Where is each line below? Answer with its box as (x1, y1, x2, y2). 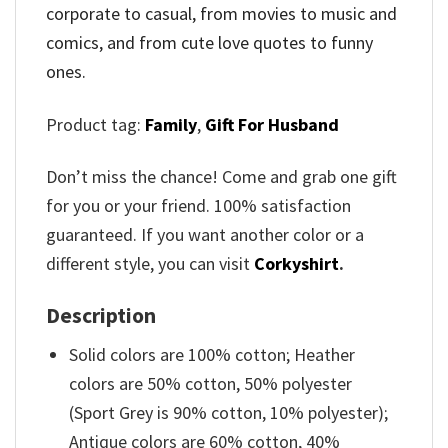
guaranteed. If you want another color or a (46, 223, 364, 247)
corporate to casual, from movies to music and (46, 2, 397, 26)
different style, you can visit (46, 252, 254, 276)
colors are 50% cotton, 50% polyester (69, 372, 353, 396)
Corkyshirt (254, 252, 339, 276)
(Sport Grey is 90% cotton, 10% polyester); (69, 401, 389, 425)
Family (145, 112, 197, 136)
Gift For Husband (205, 112, 339, 136)
